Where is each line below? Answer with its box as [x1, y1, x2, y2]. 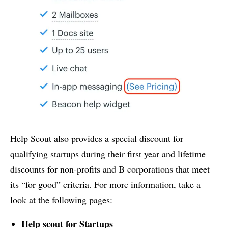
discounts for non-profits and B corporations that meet [10, 163, 210, 176]
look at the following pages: [10, 193, 112, 206]
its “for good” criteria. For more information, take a [10, 178, 201, 191]
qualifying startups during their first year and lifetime [10, 148, 206, 160]
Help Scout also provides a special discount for [10, 132, 183, 145]
